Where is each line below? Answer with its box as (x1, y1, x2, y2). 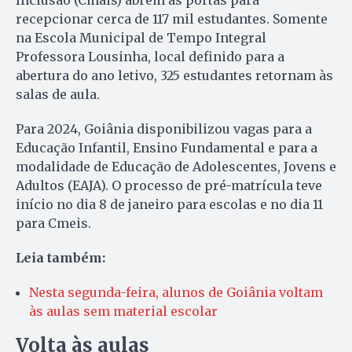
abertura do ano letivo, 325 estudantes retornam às (16, 68, 333, 84)
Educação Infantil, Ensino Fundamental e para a (16, 140, 317, 156)
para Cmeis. (16, 215, 91, 232)
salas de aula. (16, 86, 100, 103)
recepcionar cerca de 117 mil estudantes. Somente (16, 11, 328, 27)
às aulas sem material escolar (29, 303, 218, 320)
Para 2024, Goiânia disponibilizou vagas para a (16, 121, 312, 137)
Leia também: (16, 250, 105, 266)
